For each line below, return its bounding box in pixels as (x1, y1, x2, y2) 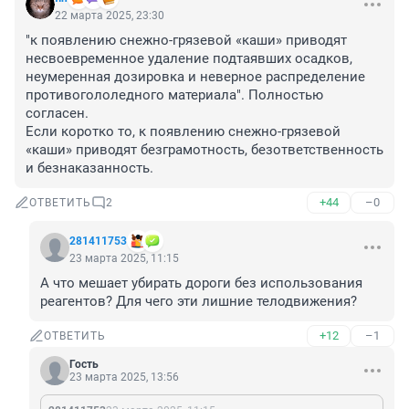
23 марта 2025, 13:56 (69, 371, 179, 384)
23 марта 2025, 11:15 (69, 252, 179, 266)
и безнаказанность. (26, 160, 153, 177)
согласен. (26, 105, 92, 122)
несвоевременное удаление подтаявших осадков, (26, 50, 352, 68)
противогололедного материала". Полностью (26, 87, 323, 104)
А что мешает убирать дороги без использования (40, 275, 362, 292)
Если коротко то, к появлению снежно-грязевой (26, 123, 341, 141)
